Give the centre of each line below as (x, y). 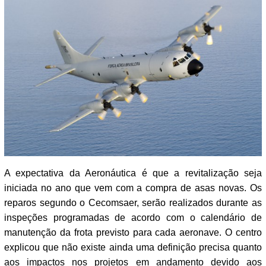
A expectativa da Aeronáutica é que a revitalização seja (133, 173)
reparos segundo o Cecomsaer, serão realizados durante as (133, 202)
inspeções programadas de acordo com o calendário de (133, 217)
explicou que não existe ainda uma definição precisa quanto (133, 247)
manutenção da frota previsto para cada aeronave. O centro (133, 232)
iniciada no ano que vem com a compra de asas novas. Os (133, 188)
